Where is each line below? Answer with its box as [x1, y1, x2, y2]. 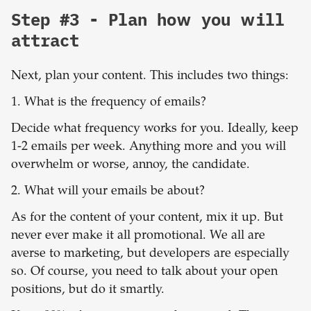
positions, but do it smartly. [11, 284, 168, 297]
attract [11, 29, 79, 52]
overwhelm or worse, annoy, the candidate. [11, 159, 253, 172]
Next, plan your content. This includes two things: [11, 70, 289, 83]
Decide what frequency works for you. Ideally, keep [11, 123, 299, 136]
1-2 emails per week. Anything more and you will [11, 141, 286, 154]
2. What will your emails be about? [11, 185, 205, 199]
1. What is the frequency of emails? [11, 96, 206, 110]
